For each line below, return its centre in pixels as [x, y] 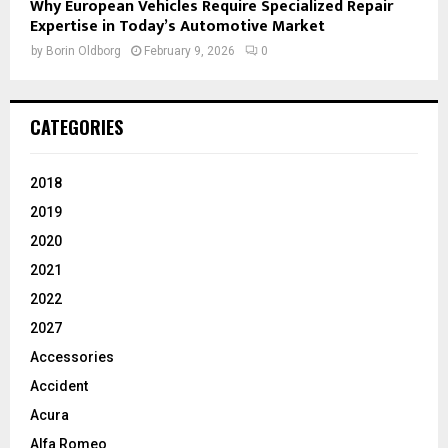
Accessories [72, 357]
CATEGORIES [76, 127]
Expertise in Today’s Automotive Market [177, 27]
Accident [59, 386]
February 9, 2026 [189, 51]
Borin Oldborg [83, 51]
